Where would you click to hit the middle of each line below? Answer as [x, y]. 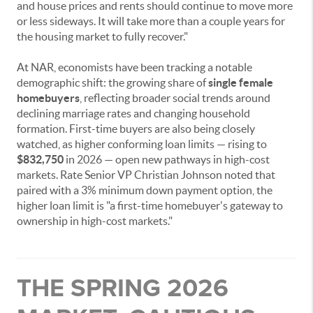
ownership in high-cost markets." [95, 221]
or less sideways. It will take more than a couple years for [151, 21]
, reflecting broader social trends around [175, 98]
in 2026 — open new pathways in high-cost [167, 160]
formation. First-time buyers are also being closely [136, 129]
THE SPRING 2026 [123, 288]
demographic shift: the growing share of [112, 83]
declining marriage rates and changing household [133, 114]
